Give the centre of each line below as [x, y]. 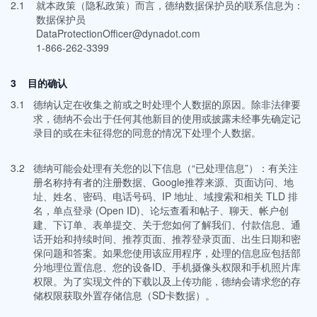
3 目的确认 [39, 83]
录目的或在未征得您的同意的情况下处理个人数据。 [147, 132]
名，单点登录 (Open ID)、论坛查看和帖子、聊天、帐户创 [161, 210]
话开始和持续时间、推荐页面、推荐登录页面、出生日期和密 [167, 238]
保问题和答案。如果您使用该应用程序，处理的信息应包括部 [167, 253]
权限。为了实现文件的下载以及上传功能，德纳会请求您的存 [167, 281]
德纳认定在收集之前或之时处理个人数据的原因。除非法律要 [167, 104]
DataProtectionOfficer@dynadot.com [118, 33]
